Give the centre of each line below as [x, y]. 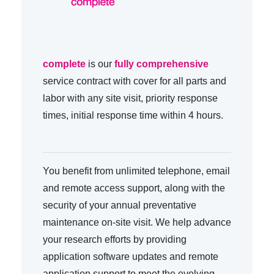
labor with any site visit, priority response [130, 98]
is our [100, 64]
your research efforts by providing [115, 239]
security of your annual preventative [120, 205]
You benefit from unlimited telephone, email [136, 171]
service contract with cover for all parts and [135, 81]
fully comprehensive [161, 64]
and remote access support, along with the [134, 188]
